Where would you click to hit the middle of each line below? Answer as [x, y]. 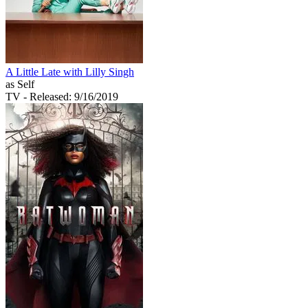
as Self [20, 84]
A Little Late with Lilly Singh [70, 71]
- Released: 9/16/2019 [71, 96]
